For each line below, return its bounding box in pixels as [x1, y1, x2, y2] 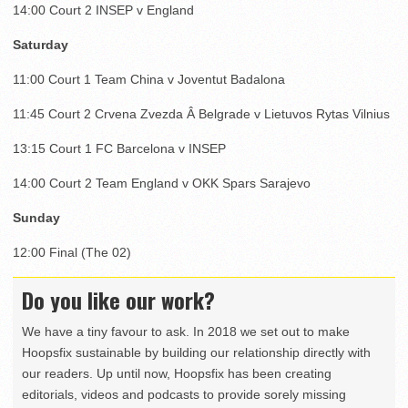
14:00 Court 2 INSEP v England [13, 2, 194, 17]
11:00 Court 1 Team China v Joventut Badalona [13, 71, 285, 87]
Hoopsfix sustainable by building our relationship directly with [22, 344, 371, 360]
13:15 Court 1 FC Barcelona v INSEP [13, 140, 226, 156]
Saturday [13, 36, 68, 52]
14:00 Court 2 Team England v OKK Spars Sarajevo [13, 175, 311, 190]
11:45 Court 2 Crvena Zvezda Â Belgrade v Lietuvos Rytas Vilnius [13, 106, 390, 121]
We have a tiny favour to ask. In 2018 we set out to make [22, 323, 350, 339]
